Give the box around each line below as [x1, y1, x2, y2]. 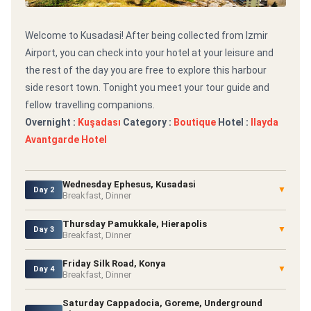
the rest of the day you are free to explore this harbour [25, 64, 267, 76]
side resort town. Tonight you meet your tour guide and [25, 81, 269, 93]
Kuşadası [78, 116, 121, 128]
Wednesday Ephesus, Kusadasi [62, 178, 196, 190]
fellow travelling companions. [25, 99, 155, 110]
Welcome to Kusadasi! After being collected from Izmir [25, 29, 268, 41]
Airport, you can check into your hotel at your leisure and [25, 47, 274, 58]
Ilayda [251, 116, 278, 128]
